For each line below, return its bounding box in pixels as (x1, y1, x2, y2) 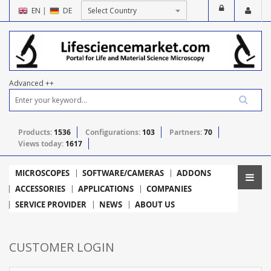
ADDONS (177, 167, 211, 178)
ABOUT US (135, 198, 175, 210)
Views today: (18, 138, 65, 149)
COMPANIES (146, 183, 192, 194)
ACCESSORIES (15, 183, 65, 194)
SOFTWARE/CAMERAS (82, 167, 164, 178)
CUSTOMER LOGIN (9, 238, 114, 255)
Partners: (169, 126, 204, 137)
